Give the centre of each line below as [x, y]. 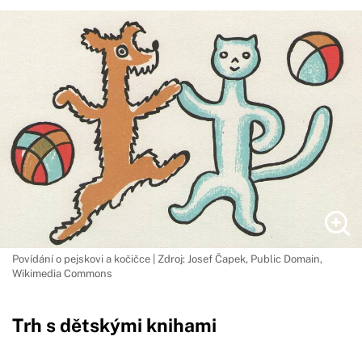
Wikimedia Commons [62, 274]
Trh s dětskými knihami [114, 325]
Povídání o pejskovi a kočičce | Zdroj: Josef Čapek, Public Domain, [167, 259]
